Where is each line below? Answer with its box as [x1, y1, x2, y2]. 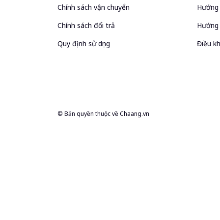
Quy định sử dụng [57, 39, 110, 49]
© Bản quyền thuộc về [57, 109, 120, 118]
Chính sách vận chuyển [57, 2, 130, 12]
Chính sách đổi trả [57, 21, 115, 30]
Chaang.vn [120, 109, 149, 118]
